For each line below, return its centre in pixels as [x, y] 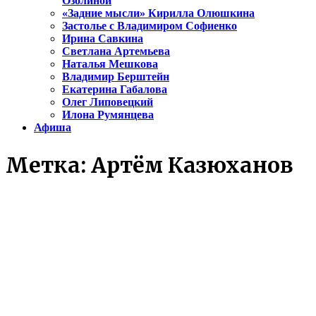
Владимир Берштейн [116, 77]
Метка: [48, 165]
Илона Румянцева [108, 115]
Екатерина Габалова [115, 90]
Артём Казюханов [192, 165]
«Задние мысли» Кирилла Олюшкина [158, 13]
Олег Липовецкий [108, 102]
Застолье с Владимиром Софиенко [150, 26]
